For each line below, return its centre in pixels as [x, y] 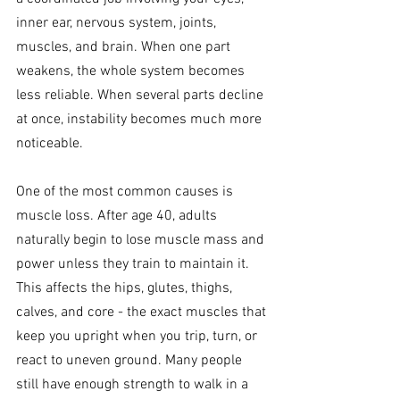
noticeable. [50, 144]
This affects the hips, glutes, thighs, [126, 289]
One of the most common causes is [126, 192]
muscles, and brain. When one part [125, 48]
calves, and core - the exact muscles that [143, 313]
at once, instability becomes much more [141, 120]
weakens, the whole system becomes [132, 72]
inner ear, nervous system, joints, [118, 24]
